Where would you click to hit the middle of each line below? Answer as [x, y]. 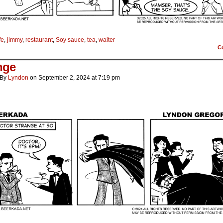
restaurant [39, 40]
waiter [107, 40]
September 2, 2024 [64, 78]
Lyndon [18, 78]
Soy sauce [70, 40]
